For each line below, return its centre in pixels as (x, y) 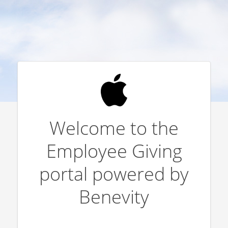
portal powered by (114, 174)
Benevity (114, 196)
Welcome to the (114, 128)
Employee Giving (114, 151)
